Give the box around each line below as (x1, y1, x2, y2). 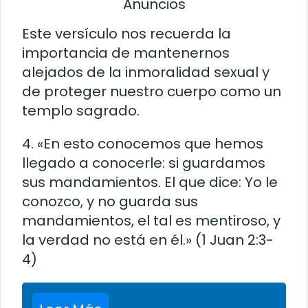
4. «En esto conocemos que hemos (22, 134, 263, 154)
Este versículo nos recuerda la (22, 24, 231, 44)
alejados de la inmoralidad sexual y (22, 63, 269, 82)
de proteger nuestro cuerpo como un (22, 82, 281, 102)
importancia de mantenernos (22, 43, 230, 63)
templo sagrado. (22, 101, 140, 121)
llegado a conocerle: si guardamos (22, 153, 265, 173)
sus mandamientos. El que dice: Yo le (22, 173, 278, 192)
